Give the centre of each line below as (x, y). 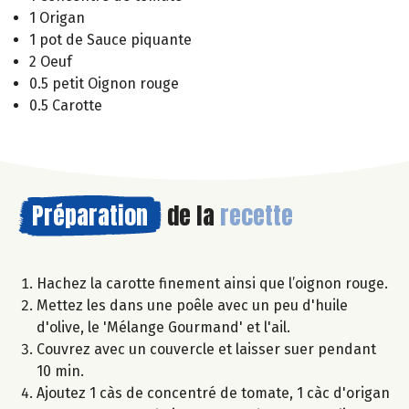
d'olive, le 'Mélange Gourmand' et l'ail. (163, 328)
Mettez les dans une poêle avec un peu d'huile (192, 306)
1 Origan (57, 18)
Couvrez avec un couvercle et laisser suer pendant (206, 350)
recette (257, 216)
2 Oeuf (51, 62)
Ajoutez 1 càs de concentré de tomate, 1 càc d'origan (213, 393)
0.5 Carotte (66, 106)
